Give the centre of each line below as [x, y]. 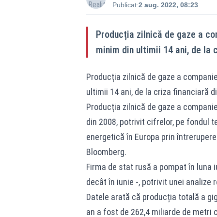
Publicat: [125, 5]
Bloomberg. [106, 152]
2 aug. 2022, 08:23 [168, 5]
